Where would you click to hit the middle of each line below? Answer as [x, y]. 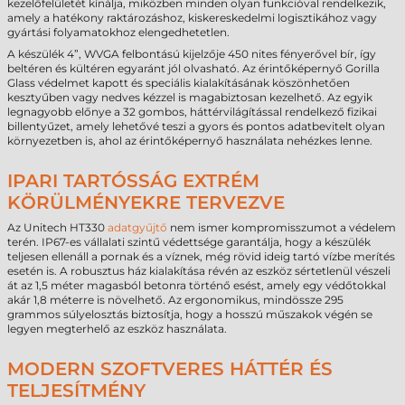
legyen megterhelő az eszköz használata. [117, 329]
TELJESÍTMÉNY [76, 391]
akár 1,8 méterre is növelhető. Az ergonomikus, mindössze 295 [175, 300]
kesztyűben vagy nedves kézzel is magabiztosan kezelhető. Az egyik [190, 97]
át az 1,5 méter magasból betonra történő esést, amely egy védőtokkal [197, 285]
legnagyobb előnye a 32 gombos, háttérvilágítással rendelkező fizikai [192, 112]
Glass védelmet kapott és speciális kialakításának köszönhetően [179, 83]
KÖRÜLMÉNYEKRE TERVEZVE [146, 202]
